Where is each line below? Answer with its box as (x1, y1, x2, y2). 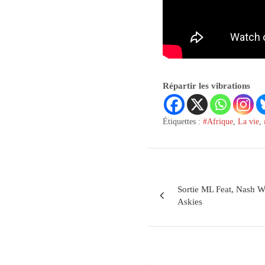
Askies (177, 196, 203, 206)
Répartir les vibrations (163, 80, 251, 91)
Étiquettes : (163, 117, 201, 126)
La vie (238, 117, 260, 126)
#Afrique (203, 117, 234, 126)
